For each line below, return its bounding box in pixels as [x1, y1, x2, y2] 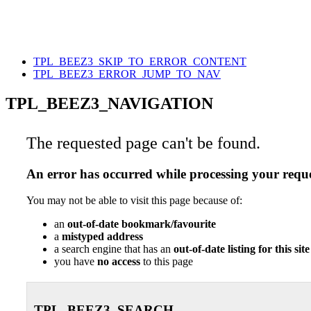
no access [97, 255, 140, 268]
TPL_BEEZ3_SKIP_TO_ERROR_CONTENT [33, 55, 246, 67]
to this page [140, 255, 193, 268]
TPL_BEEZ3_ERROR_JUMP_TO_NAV [33, 67, 221, 80]
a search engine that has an [54, 243, 174, 255]
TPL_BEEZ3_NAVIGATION [6, 94, 213, 112]
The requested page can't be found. [26, 133, 260, 152]
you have [54, 255, 97, 268]
